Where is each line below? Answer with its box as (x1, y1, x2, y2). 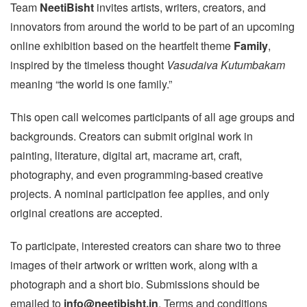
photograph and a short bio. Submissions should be (10, 276, 260, 292)
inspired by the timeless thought (10, 57, 167, 73)
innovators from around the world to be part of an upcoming (10, 19, 295, 34)
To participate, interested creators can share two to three (10, 238, 281, 254)
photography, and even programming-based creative (10, 167, 263, 182)
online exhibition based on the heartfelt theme (10, 38, 234, 53)
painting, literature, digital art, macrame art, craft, (10, 147, 242, 163)
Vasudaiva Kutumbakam (167, 57, 285, 73)
